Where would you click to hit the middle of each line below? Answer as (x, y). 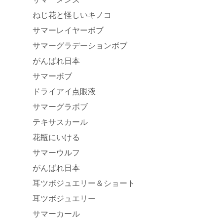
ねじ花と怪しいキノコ (72, 15)
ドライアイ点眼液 (64, 92)
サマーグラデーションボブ (80, 46)
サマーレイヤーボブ (68, 30)
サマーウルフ (56, 153)
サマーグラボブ (60, 107)
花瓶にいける (56, 137)
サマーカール (56, 214)
